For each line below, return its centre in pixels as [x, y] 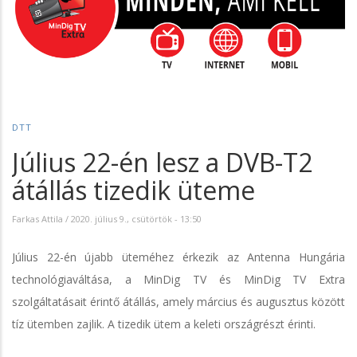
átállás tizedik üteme [133, 190]
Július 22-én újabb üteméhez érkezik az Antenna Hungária [178, 257]
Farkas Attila [37, 218]
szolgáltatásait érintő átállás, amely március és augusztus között [178, 301]
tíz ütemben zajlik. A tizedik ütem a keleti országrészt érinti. [164, 324]
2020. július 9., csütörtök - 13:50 [136, 218]
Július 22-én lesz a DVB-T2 [162, 162]
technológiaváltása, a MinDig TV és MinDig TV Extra [178, 279]
